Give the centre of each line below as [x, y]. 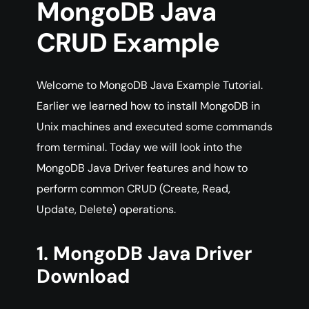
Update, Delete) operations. [106, 210]
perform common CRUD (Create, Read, [133, 189]
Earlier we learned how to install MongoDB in [148, 106]
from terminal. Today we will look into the [139, 148]
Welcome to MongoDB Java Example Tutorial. [150, 86]
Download [83, 277]
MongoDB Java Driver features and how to [142, 168]
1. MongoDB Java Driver [144, 254]
